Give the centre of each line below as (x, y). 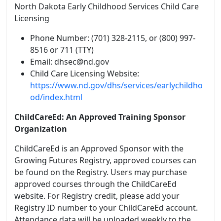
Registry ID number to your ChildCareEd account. (106, 207)
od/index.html (56, 97)
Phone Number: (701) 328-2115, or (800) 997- (113, 38)
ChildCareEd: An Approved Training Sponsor (100, 117)
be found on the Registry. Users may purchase (101, 172)
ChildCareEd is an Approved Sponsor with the (99, 148)
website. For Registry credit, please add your (97, 196)
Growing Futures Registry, (63, 160)
